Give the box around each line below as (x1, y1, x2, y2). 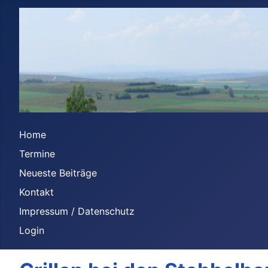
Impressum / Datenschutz (19, 205, 135, 217)
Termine (19, 148, 55, 160)
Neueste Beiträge (19, 167, 97, 179)
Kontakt (19, 186, 54, 198)
